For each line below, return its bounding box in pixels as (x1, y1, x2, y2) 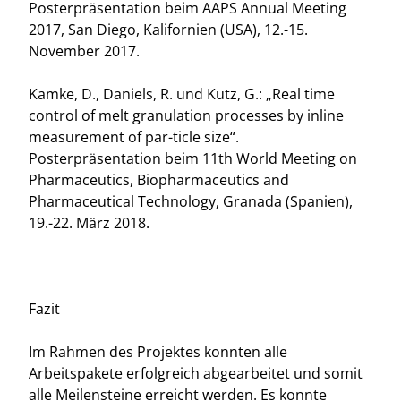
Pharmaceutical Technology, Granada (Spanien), (29, 192, 353, 211)
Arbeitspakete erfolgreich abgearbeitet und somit (29, 363, 363, 383)
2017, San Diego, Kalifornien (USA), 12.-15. (29, 20, 308, 39)
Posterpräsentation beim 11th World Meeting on (29, 149, 357, 168)
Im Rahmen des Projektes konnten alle (29, 342, 287, 362)
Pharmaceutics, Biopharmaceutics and (29, 170, 289, 190)
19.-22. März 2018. (29, 213, 149, 233)
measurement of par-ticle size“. (29, 127, 239, 147)
